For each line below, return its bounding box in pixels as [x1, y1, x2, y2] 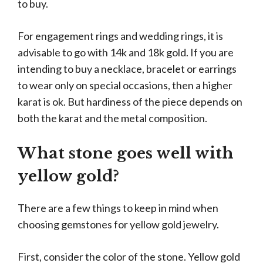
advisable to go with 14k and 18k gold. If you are [18, 46, 234, 59]
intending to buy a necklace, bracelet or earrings [18, 62, 237, 75]
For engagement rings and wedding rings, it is [18, 29, 223, 42]
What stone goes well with [18, 144, 234, 163]
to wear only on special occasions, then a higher [18, 79, 232, 92]
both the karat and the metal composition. [18, 112, 207, 124]
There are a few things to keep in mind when [18, 201, 218, 214]
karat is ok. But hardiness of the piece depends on [18, 95, 242, 108]
